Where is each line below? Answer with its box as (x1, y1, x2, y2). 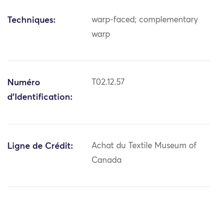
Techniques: (7, 16, 56, 25)
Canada (92, 156, 122, 165)
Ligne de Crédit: (7, 142, 73, 151)
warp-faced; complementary (92, 16, 199, 25)
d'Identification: (7, 93, 73, 102)
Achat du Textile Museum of (92, 142, 197, 151)
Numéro (7, 78, 40, 88)
